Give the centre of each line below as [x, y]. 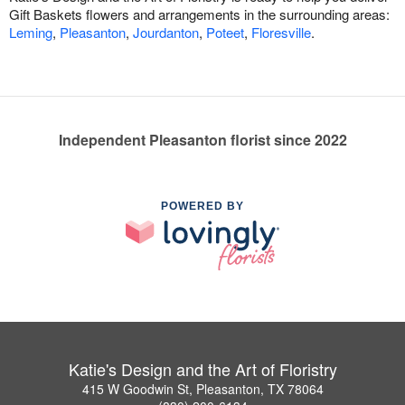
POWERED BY [202, 207]
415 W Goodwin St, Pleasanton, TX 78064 [202, 388]
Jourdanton [166, 33]
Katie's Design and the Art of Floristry [202, 368]
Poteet [225, 33]
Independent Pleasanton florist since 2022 [202, 140]
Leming [31, 33]
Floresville [281, 33]
